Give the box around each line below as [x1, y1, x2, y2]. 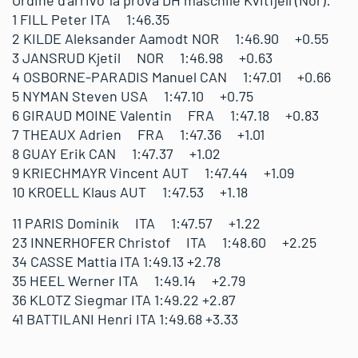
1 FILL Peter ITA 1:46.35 [12, 10, 185, 29]
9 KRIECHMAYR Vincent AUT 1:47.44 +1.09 [12, 164, 294, 182]
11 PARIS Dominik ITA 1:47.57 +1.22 [12, 214, 261, 233]
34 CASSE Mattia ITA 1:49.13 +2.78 [12, 253, 221, 271]
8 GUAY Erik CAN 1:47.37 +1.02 [12, 145, 221, 163]
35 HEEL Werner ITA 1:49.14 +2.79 [12, 272, 245, 290]
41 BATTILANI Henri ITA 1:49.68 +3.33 [12, 310, 238, 328]
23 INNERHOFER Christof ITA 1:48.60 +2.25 [12, 233, 316, 252]
